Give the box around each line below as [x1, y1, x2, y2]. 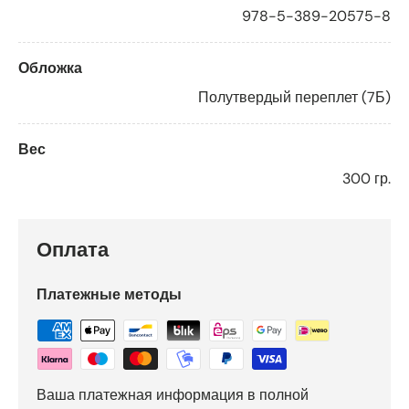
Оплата [37, 237, 109, 264]
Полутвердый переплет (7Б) [198, 88, 391, 108]
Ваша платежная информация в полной [37, 385, 309, 405]
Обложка [18, 58, 82, 79]
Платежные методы [37, 285, 182, 305]
